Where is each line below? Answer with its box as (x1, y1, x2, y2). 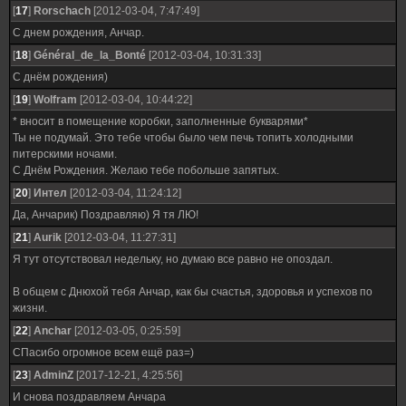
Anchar (34, 324, 72, 337)
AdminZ (34, 369, 73, 382)
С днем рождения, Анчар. (13, 26, 144, 39)
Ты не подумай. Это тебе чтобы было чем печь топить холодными (13, 131, 353, 144)
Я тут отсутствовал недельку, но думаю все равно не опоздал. (13, 253, 333, 266)
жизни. (13, 302, 47, 314)
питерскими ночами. (13, 148, 117, 160)
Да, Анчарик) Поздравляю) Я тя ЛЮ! (13, 208, 198, 221)
